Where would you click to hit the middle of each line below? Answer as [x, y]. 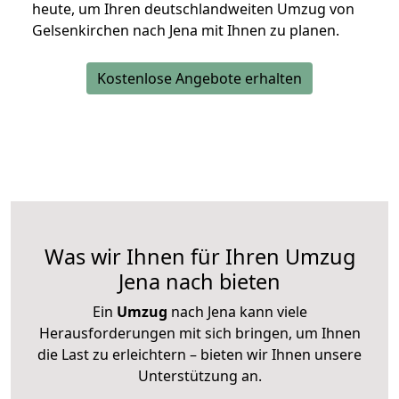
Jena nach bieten [199, 282]
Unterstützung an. [199, 376]
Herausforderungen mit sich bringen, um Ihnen [199, 334]
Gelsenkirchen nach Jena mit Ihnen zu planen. [186, 31]
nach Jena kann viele [237, 312]
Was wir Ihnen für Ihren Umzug [199, 257]
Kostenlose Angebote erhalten [199, 79]
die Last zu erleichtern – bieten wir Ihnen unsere [199, 355]
